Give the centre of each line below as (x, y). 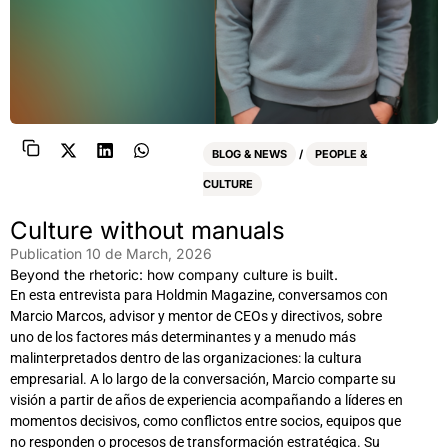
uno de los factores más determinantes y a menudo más (183, 337)
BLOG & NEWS (250, 154)
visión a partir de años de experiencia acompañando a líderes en (206, 400)
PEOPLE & (341, 154)
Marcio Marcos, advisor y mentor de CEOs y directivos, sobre (196, 316)
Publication (46, 253)
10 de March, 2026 (149, 253)
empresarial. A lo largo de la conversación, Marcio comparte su (203, 379)
